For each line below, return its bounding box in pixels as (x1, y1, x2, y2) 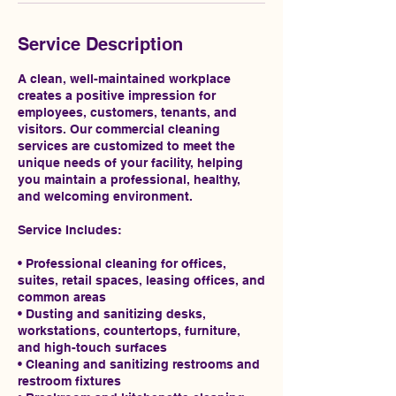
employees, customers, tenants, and (18, 105, 237, 119)
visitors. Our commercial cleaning (18, 122, 220, 136)
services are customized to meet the (18, 139, 235, 153)
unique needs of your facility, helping (18, 156, 243, 170)
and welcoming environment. (18, 189, 193, 203)
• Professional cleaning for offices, (18, 256, 226, 270)
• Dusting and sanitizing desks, (18, 307, 206, 321)
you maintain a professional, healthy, (18, 172, 240, 187)
